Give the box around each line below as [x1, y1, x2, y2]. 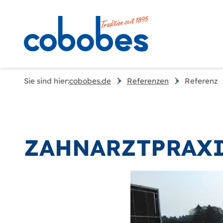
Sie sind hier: [24, 76, 69, 86]
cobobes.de [69, 76, 111, 86]
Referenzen [126, 76, 169, 86]
